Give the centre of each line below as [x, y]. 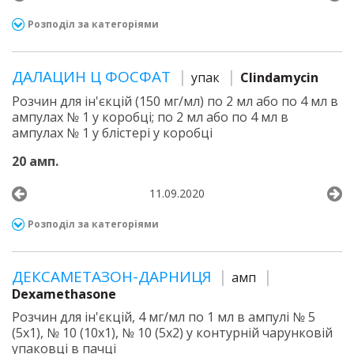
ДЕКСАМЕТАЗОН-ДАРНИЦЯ [113, 277]
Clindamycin [279, 77]
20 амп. [35, 161]
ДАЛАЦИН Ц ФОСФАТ [93, 77]
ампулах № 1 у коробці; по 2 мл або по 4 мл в [150, 117]
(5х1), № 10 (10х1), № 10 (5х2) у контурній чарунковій [172, 333]
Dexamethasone [64, 294]
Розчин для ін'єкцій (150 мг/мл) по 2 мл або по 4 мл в [175, 101]
